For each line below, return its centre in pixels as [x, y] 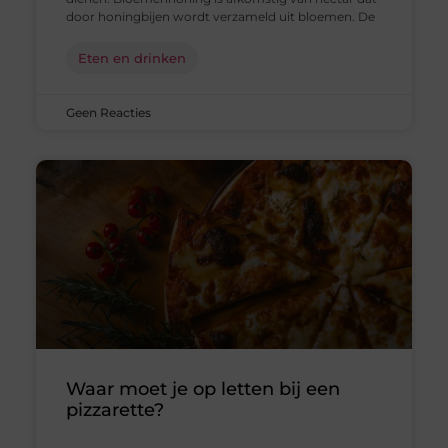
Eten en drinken [131, 58]
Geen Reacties [108, 113]
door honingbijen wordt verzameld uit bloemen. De [220, 17]
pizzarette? [114, 409]
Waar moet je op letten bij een [202, 388]
